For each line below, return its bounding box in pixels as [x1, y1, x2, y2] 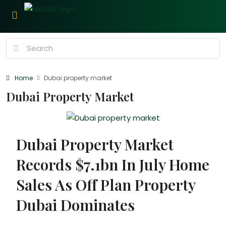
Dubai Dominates [16, 195, 135, 215]
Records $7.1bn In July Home [16, 154, 209, 175]
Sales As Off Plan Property [16, 175, 195, 195]
